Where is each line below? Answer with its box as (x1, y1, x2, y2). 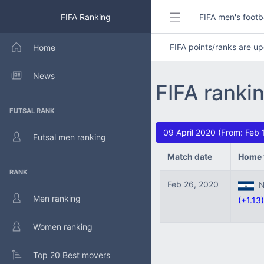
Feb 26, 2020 (167, 179, 219, 189)
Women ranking (33, 221, 93, 232)
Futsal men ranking (33, 131, 106, 142)
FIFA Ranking (58, 11, 111, 22)
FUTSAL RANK (9, 107, 55, 115)
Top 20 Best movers (33, 249, 110, 260)
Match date (167, 151, 212, 161)
